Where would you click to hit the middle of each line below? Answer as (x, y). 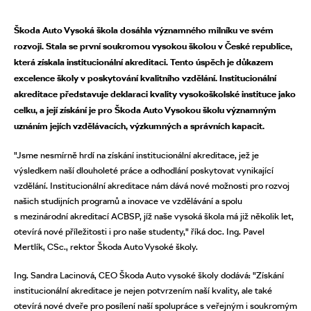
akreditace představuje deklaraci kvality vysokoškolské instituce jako (155, 94)
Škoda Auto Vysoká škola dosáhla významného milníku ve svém (144, 30)
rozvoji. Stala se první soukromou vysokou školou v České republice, (153, 46)
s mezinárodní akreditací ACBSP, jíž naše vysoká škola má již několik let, (154, 216)
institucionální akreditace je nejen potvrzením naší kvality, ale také (143, 291)
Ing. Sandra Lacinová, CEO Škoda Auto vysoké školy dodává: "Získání (149, 275)
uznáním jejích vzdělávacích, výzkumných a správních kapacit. (139, 126)
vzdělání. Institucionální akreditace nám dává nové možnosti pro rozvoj (152, 186)
